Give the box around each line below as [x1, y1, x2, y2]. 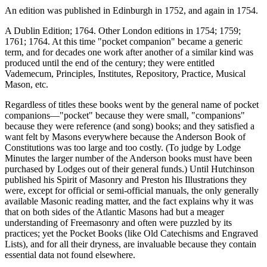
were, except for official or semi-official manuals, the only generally [5, 185, 259, 195]
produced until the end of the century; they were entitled [5, 57, 215, 68]
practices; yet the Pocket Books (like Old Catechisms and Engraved [5, 228, 258, 238]
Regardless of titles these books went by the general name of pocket [5, 99, 259, 110]
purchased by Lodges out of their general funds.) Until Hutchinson [5, 163, 254, 174]
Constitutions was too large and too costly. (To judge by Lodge [5, 142, 241, 153]
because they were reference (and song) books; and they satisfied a [5, 120, 254, 131]
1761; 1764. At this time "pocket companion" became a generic [5, 36, 243, 46]
